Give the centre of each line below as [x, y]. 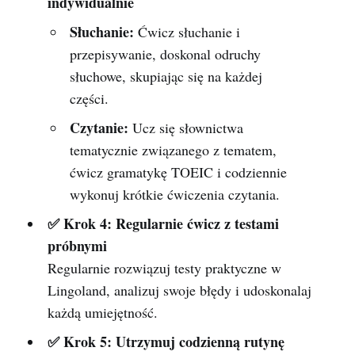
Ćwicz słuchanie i [187, 32]
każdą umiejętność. [102, 313]
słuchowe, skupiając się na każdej [166, 76]
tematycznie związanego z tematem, [174, 150]
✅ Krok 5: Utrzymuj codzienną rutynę [166, 342]
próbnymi [77, 246]
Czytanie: [99, 128]
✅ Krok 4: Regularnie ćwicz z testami [163, 224]
